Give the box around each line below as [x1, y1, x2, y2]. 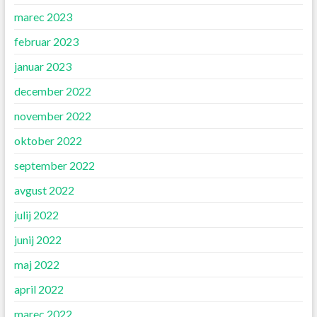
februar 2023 [13, 35, 79, 49]
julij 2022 [13, 208, 59, 222]
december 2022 [13, 84, 91, 98]
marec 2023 [13, 10, 72, 24]
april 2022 [13, 282, 64, 296]
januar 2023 [13, 59, 71, 74]
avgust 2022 [13, 183, 74, 197]
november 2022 [13, 109, 91, 123]
